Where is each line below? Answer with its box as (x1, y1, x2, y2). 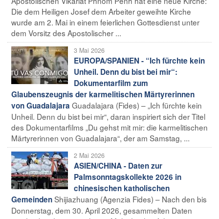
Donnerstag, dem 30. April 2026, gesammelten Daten (11, 204, 192, 216)
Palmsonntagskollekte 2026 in (74, 171, 181, 182)
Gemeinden (11, 194, 52, 205)
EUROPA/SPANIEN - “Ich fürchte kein (74, 55, 205, 66)
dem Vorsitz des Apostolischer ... (11, 27, 121, 38)
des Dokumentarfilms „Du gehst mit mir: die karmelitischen (11, 121, 208, 132)
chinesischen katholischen (74, 182, 170, 194)
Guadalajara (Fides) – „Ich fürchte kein (72, 99, 202, 110)
